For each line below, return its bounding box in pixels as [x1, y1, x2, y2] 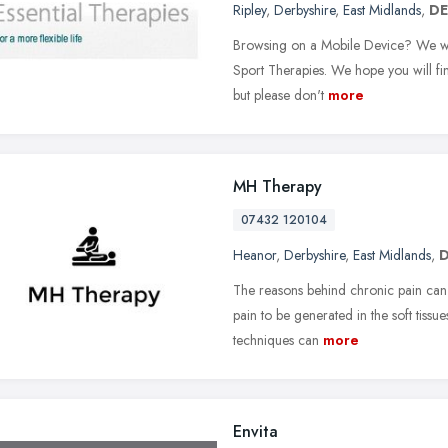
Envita [233, 419, 278, 443]
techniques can [233, 329, 319, 350]
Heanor [233, 244, 276, 265]
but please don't [233, 84, 324, 105]
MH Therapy [233, 174, 322, 198]
